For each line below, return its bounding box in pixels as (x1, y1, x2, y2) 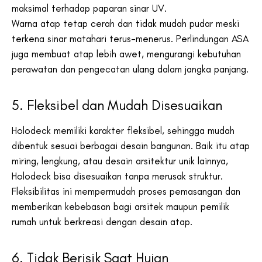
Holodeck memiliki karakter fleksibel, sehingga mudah (12, 124, 235, 136)
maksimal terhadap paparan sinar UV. (12, 2, 170, 14)
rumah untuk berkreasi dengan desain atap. (12, 215, 192, 227)
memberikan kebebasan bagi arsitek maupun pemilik (12, 200, 229, 212)
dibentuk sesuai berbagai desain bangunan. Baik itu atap (12, 139, 250, 151)
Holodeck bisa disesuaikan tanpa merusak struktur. (12, 170, 226, 182)
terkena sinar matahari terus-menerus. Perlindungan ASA (12, 32, 249, 44)
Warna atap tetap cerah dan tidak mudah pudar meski (12, 17, 239, 29)
